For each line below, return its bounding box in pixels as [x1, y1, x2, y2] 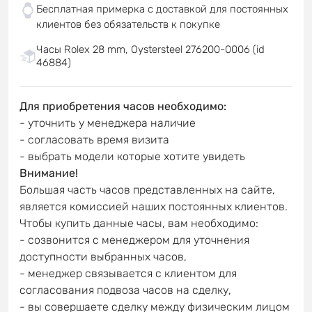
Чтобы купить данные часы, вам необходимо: [19, 216, 258, 230]
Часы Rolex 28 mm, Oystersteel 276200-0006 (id [36, 42, 265, 56]
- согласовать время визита [19, 132, 169, 146]
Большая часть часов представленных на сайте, [19, 182, 275, 196]
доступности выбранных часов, [19, 249, 187, 263]
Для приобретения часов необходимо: [19, 99, 226, 113]
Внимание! [19, 166, 78, 180]
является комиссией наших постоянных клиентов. [19, 199, 288, 213]
